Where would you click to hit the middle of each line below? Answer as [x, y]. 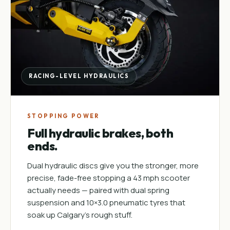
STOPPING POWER [63, 116]
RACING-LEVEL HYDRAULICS [79, 76]
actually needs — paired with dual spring [98, 190]
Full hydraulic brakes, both [100, 133]
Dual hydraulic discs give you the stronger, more [113, 166]
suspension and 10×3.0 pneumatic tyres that [106, 203]
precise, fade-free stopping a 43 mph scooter [109, 178]
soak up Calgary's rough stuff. [80, 215]
